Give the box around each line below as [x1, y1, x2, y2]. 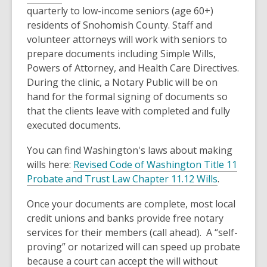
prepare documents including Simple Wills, [27, 47, 216, 61]
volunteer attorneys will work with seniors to [27, 33, 227, 46]
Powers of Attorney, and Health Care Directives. [27, 61, 239, 75]
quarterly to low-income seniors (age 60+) [27, 4, 213, 18]
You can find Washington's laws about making [27, 144, 232, 157]
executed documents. [27, 119, 120, 132]
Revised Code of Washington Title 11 [73, 158, 237, 172]
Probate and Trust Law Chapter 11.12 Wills [27, 172, 218, 186]
